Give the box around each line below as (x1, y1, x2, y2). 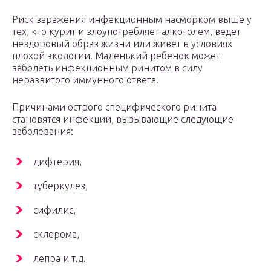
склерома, (33, 229, 79, 240)
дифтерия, (33, 156, 82, 168)
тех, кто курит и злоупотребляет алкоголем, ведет (12, 26, 241, 38)
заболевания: (12, 126, 73, 137)
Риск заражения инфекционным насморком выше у (12, 14, 252, 25)
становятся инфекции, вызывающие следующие (12, 114, 233, 125)
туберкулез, (33, 180, 88, 192)
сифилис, (33, 204, 76, 216)
